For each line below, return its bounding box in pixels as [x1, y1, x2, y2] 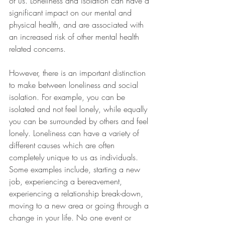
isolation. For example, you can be [9, 91, 128, 102]
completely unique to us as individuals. [9, 151, 141, 163]
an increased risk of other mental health [9, 31, 142, 42]
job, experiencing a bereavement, [9, 175, 125, 187]
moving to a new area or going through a [9, 199, 151, 211]
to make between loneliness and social [9, 79, 141, 90]
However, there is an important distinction [9, 67, 148, 78]
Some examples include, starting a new [9, 163, 143, 175]
